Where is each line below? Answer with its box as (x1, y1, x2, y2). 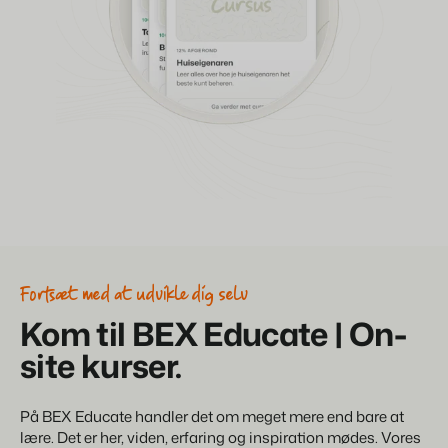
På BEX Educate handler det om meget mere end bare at (20, 406, 404, 427)
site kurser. (20, 343, 182, 388)
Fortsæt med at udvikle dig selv (20, 282, 248, 309)
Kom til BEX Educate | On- (20, 311, 406, 356)
